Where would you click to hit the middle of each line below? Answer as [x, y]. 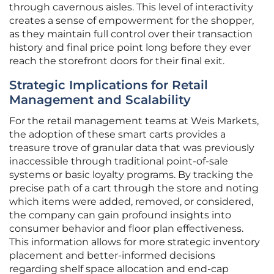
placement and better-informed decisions [112, 256]
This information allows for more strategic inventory [135, 242]
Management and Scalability [100, 100]
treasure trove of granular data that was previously [132, 148]
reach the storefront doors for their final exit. [117, 61]
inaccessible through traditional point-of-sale [119, 161]
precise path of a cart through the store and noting [134, 188]
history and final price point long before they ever [130, 48]
